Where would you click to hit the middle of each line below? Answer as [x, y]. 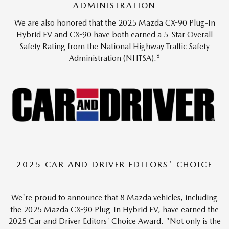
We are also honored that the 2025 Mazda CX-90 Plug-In [114, 23]
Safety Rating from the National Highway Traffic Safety [114, 47]
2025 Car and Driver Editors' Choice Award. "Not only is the [114, 221]
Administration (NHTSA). [113, 58]
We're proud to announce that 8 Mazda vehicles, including [114, 198]
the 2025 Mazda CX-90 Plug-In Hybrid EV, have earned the [114, 210]
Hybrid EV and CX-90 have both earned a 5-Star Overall [114, 35]
